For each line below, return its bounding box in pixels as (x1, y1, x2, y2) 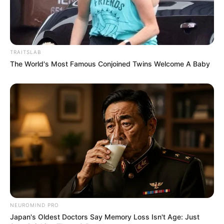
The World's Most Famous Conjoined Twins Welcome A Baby (10, 59, 210, 68)
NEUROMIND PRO (10, 202, 59, 208)
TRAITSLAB (10, 48, 41, 55)
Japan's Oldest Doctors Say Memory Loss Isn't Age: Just (10, 212, 199, 221)
